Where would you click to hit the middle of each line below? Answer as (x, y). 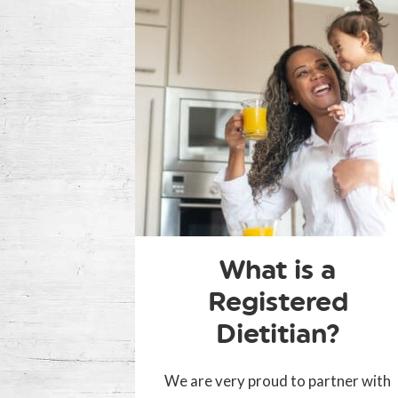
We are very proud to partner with (278, 381)
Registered (278, 302)
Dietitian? (278, 334)
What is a (278, 270)
